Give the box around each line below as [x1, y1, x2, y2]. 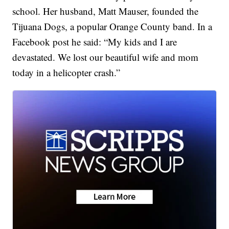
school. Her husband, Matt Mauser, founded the [12, 5, 199, 18]
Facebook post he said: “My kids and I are [12, 35, 177, 49]
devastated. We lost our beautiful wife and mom [12, 51, 199, 64]
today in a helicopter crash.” [12, 66, 121, 79]
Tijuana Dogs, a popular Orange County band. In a [12, 20, 213, 33]
